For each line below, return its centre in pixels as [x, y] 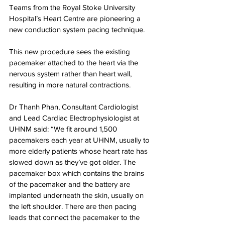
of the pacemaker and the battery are [71, 184]
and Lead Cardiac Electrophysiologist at [75, 118]
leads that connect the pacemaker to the [75, 217]
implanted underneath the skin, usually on [77, 195]
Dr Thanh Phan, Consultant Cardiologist [75, 107]
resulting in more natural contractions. [70, 85]
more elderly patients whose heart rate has [79, 151]
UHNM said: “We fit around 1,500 [64, 129]
